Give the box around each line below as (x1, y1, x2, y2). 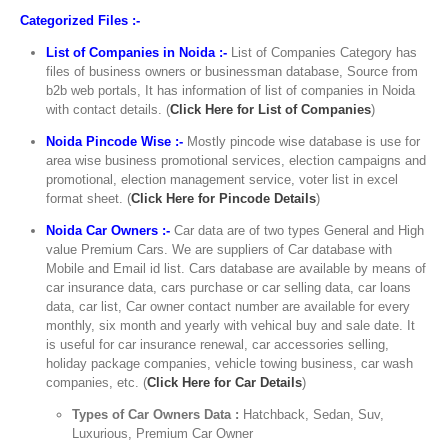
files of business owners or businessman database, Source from (46, 63, 419, 79)
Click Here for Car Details (147, 374, 303, 390)
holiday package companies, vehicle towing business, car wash (46, 355, 414, 371)
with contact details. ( (46, 101, 171, 117)
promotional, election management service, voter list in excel (46, 171, 399, 187)
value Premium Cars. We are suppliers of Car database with (46, 241, 393, 257)
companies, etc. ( (46, 374, 148, 390)
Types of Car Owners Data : (72, 406, 244, 422)
